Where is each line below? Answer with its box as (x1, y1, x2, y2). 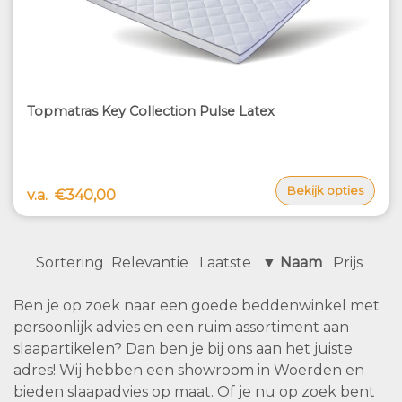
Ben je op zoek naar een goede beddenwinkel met (13, 297, 380, 315)
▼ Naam (262, 254, 322, 272)
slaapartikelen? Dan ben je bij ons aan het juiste (13, 340, 353, 358)
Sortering (36, 254, 104, 272)
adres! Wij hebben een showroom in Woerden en (13, 362, 364, 380)
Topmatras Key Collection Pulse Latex (27, 102, 275, 119)
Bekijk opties (287, 183, 363, 198)
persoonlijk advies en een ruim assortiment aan (13, 319, 349, 336)
